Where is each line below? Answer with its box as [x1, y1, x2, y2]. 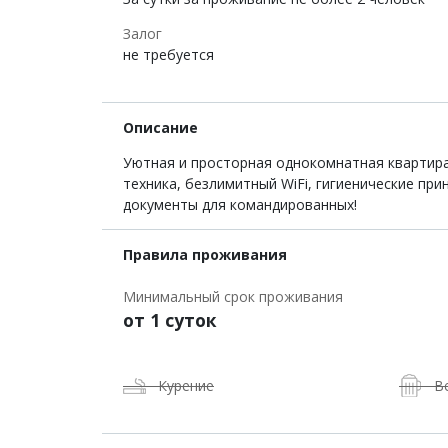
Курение [158, 376, 214, 395]
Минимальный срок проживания [123, 287, 343, 306]
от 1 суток [123, 308, 217, 332]
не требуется [123, 45, 214, 64]
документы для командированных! [123, 195, 357, 214]
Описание [123, 118, 198, 137]
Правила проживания [123, 245, 287, 264]
